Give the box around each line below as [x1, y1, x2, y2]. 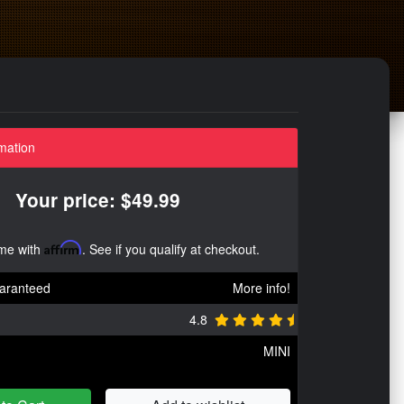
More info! [233, 278, 290, 297]
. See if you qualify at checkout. [82, 239, 260, 258]
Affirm [44, 239, 82, 255]
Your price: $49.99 [15, 186, 180, 213]
